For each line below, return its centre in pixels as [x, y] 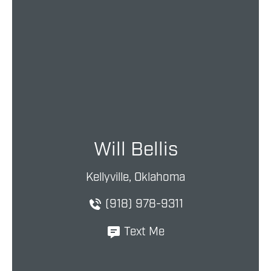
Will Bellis [135, 150]
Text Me [144, 232]
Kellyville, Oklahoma [135, 177]
